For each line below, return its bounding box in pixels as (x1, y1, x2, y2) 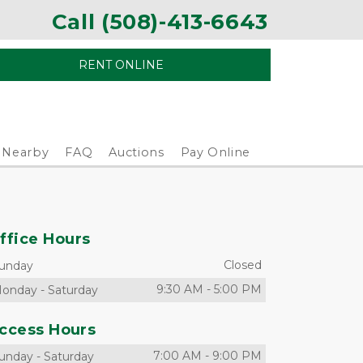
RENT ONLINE (79, 58, 164, 72)
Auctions (109, 145, 164, 160)
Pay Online (180, 145, 250, 160)
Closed (224, 258, 262, 272)
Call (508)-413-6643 (51, 9, 268, 35)
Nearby (2, 145, 49, 160)
